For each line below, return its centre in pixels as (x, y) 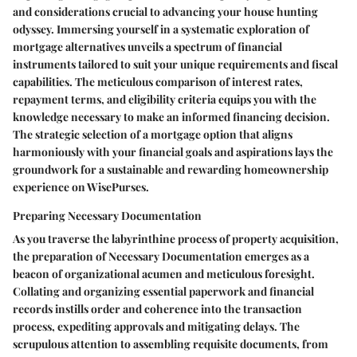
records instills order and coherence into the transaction (157, 308)
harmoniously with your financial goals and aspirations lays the (173, 151)
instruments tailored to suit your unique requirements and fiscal (175, 64)
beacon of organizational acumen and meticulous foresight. (164, 273)
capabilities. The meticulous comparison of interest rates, (158, 81)
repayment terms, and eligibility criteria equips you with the (165, 99)
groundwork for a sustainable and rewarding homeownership (171, 169)
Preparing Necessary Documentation (107, 215)
